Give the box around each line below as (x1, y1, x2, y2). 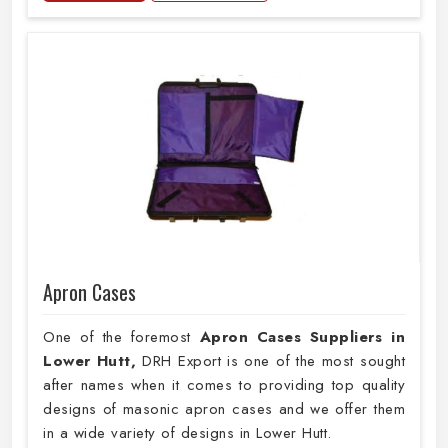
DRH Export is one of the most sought (142, 350, 406, 373)
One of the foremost (43, 326, 200, 349)
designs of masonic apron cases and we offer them (43, 398, 405, 421)
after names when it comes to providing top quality (43, 374, 405, 397)
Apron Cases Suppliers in (199, 326, 406, 349)
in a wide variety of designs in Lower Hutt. (43, 422, 332, 445)
